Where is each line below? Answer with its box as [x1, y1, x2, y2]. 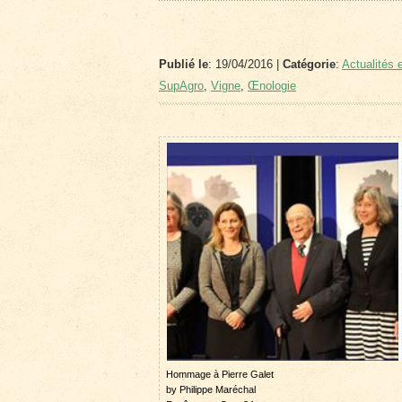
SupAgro [159, 79, 204, 92]
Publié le [159, 57, 208, 71]
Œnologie [248, 79, 296, 92]
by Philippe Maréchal [166, 384, 256, 395]
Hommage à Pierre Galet [166, 369, 274, 380]
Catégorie [283, 57, 336, 71]
